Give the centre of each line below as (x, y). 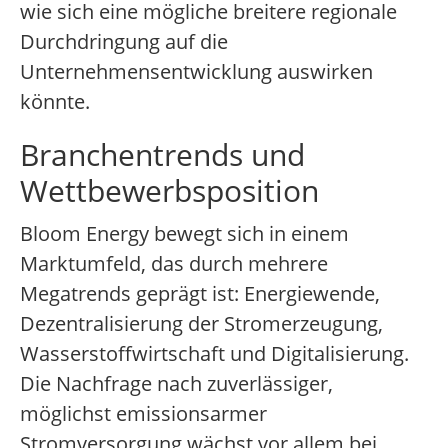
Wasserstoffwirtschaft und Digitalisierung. (214, 354)
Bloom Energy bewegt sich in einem (184, 234)
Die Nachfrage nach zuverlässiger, (176, 384)
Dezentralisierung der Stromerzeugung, (201, 324)
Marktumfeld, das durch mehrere (174, 264)
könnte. (55, 102)
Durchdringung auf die (124, 42)
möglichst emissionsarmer (143, 414)
